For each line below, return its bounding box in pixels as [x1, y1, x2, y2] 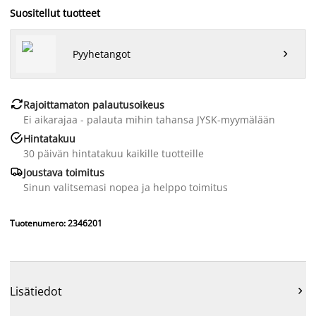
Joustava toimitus [23, 165, 104, 179]
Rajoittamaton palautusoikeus [23, 97, 164, 111]
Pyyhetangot [73, 47, 130, 61]
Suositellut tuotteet [10, 6, 100, 20]
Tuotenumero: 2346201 [10, 217, 102, 229]
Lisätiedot [10, 284, 62, 300]
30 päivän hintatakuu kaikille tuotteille [23, 146, 204, 160]
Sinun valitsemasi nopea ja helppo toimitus [23, 180, 228, 194]
